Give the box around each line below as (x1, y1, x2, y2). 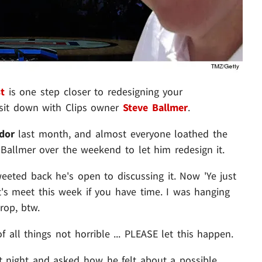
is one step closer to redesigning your (5, 85, 183, 99)
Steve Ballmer (123, 101, 188, 115)
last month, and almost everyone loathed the (18, 127, 227, 141)
